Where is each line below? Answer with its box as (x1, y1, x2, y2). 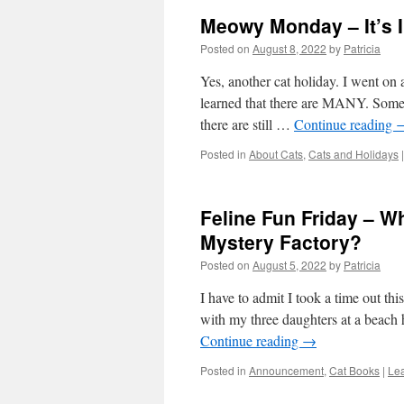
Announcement (249, 363, 324, 378)
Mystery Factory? (200, 228, 362, 255)
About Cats (249, 146, 303, 161)
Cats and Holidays (308, 146, 399, 161)
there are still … (200, 115, 294, 133)
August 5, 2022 (252, 257, 326, 272)
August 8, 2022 (252, 41, 326, 56)
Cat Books (329, 363, 380, 378)
